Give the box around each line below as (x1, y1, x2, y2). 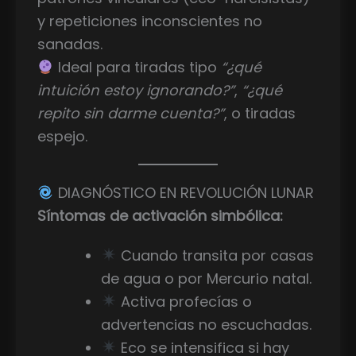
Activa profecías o (117, 291, 252, 311)
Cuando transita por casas (117, 245, 314, 265)
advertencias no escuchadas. (100, 314, 311, 335)
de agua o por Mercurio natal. (100, 268, 311, 288)
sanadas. (37, 33, 103, 54)
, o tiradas (224, 103, 296, 123)
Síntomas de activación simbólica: (37, 206, 283, 226)
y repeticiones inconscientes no (37, 10, 262, 31)
